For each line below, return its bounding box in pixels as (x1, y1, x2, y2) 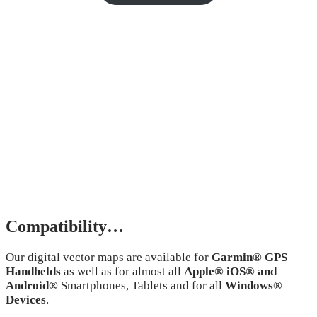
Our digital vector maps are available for (6, 250, 212, 265)
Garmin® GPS (212, 250, 287, 265)
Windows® (225, 279, 282, 293)
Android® (6, 279, 61, 293)
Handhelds (6, 265, 61, 279)
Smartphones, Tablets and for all (61, 279, 225, 293)
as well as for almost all (61, 265, 184, 279)
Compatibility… (6, 217, 124, 236)
